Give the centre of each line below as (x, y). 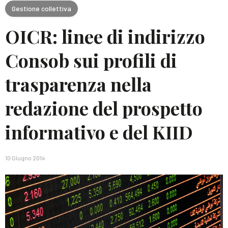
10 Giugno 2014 (25, 158)
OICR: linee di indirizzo (105, 36)
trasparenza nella (78, 84)
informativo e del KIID (99, 132)
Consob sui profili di (91, 60)
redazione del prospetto (104, 108)
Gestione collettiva (41, 8)
